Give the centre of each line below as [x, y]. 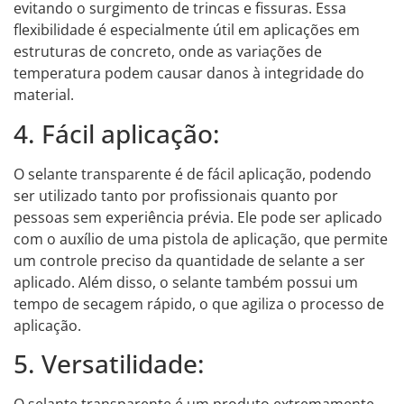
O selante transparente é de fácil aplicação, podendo [193, 174]
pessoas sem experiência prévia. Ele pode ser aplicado [198, 217]
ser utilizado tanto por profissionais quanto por [176, 195]
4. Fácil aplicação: [117, 133]
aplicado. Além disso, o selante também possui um [186, 282]
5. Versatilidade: [109, 364]
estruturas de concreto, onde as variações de [168, 52]
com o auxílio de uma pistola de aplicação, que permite [201, 239]
